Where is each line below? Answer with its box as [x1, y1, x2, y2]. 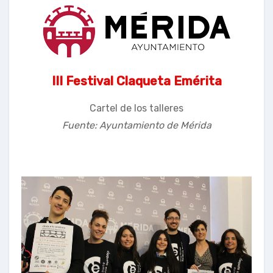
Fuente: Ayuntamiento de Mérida [62, 119, 211, 131]
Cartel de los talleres [90, 102, 183, 114]
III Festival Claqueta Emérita [51, 73, 222, 88]
